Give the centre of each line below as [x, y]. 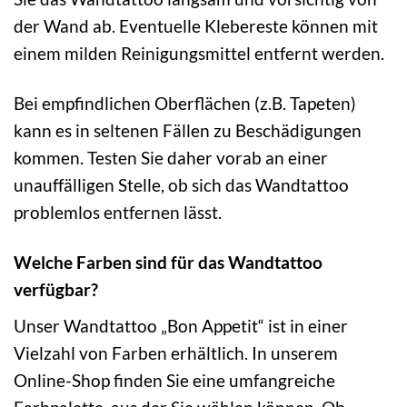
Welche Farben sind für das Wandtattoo [168, 262]
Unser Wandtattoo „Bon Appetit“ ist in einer [181, 325]
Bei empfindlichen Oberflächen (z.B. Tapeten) [185, 103]
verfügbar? [56, 289]
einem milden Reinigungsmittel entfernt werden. [199, 54]
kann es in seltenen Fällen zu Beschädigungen [188, 130]
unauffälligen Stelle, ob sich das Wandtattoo [181, 184]
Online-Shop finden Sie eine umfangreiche [174, 380]
